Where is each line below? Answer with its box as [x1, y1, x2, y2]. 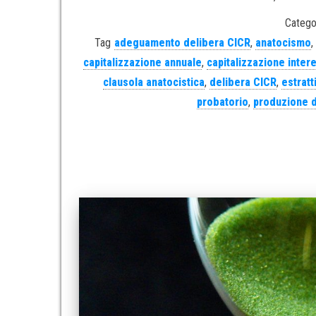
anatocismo [255, 35, 311, 49]
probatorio [196, 95, 248, 109]
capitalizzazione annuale [83, 55, 202, 69]
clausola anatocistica [103, 75, 205, 89]
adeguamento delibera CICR [114, 35, 250, 49]
